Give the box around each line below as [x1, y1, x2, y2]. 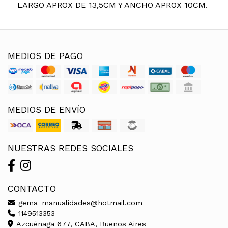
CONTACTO [8, 183, 56, 194]
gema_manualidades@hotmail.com [16, 198, 142, 207]
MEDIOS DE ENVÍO [8, 104, 85, 115]
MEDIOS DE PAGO [8, 50, 83, 61]
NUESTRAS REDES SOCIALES [8, 142, 133, 153]
